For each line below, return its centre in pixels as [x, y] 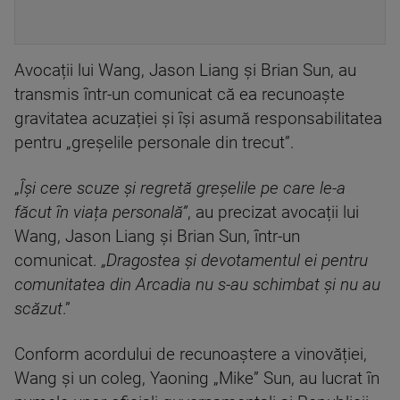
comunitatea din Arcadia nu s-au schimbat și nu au [197, 284]
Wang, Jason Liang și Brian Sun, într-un [157, 236]
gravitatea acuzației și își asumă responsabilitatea [198, 118]
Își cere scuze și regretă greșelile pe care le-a [183, 188]
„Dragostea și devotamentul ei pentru [235, 260]
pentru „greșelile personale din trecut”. [154, 142]
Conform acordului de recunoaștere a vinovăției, [191, 354]
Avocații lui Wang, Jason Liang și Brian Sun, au [185, 70]
